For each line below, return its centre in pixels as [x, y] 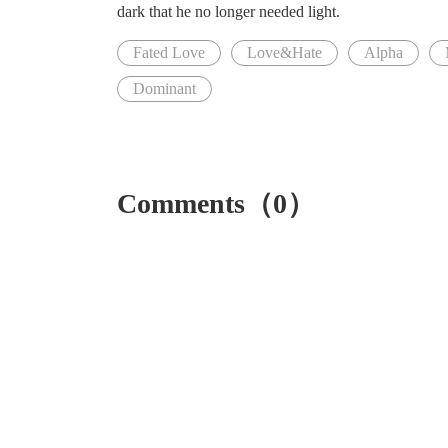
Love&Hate [284, 52]
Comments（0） [216, 203]
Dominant [164, 88]
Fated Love [169, 52]
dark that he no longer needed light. [228, 11]
